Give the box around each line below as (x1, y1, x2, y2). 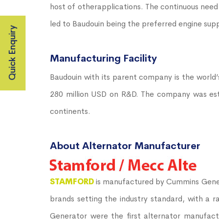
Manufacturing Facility (50, 52, 157, 65)
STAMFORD (50, 176, 96, 187)
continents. (50, 106, 90, 117)
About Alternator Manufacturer (50, 140, 200, 153)
